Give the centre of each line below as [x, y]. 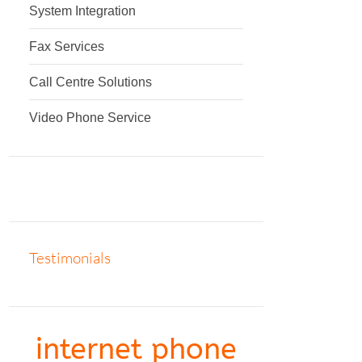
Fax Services [67, 46]
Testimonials [70, 258]
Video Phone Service [90, 118]
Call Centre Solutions [90, 82]
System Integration [82, 11]
